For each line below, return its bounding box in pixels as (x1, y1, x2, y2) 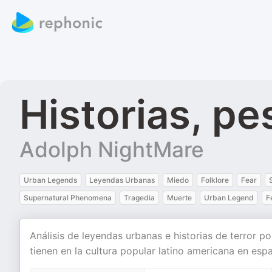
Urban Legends (24, 175, 77, 185)
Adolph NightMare (19, 137, 204, 162)
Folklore (201, 175, 229, 185)
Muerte (167, 193, 192, 202)
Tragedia (124, 193, 155, 202)
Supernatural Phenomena (24, 193, 112, 202)
